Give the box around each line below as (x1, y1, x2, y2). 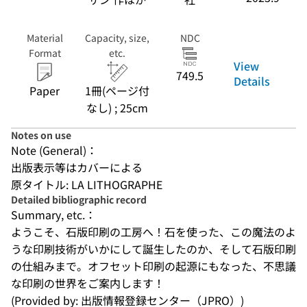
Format (28, 46, 61, 60)
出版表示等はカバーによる (11, 159, 143, 175)
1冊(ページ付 (85, 82, 149, 99)
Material (26, 31, 63, 45)
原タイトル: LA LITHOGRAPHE (11, 176, 162, 193)
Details (234, 73, 270, 89)
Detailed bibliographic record (11, 193, 147, 206)
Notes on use (11, 128, 71, 142)
